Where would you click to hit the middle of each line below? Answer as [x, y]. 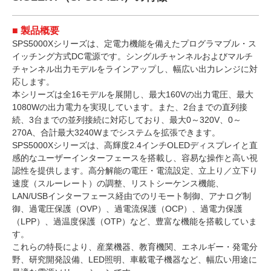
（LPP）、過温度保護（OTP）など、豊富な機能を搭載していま [135, 221]
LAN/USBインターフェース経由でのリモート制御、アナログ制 [132, 196]
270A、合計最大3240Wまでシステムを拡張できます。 [116, 132]
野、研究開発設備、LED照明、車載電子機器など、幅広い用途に [135, 259]
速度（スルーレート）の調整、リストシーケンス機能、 [118, 183]
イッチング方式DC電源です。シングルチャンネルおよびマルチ [132, 56]
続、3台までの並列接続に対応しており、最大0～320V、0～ [127, 119]
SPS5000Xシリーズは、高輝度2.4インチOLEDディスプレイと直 [135, 145]
